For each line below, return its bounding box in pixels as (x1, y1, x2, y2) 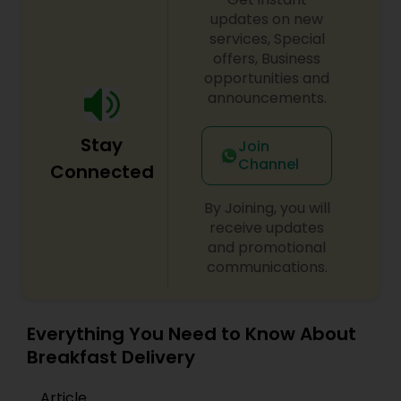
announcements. (207, 88, 327, 108)
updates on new (210, 9, 324, 30)
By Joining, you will (203, 198, 330, 218)
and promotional (208, 237, 327, 258)
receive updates (209, 218, 325, 238)
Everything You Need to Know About (27, 321, 356, 346)
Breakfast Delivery (27, 345, 195, 370)
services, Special (209, 29, 325, 49)
